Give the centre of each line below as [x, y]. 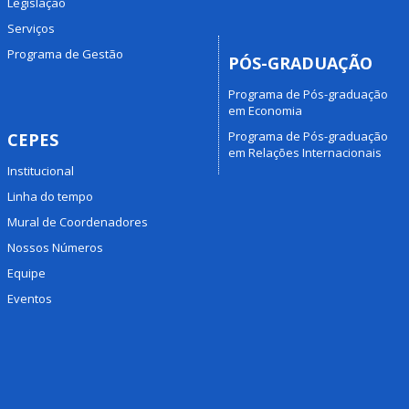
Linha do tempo [50, 196]
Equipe [26, 273]
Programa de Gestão [65, 53]
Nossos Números [55, 247]
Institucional [40, 171]
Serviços [31, 28]
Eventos [29, 299]
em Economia [265, 110]
